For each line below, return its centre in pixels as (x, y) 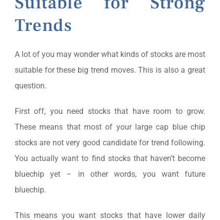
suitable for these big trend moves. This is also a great (110, 70)
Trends (43, 25)
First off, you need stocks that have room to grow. (110, 111)
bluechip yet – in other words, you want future (110, 174)
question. (30, 85)
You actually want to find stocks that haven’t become (110, 158)
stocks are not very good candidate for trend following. (110, 142)
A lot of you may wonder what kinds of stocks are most (110, 54)
